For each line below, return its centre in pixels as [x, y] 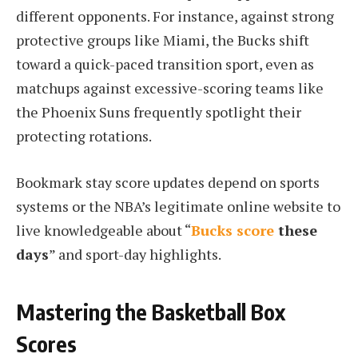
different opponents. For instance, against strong [175, 16]
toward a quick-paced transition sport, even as [165, 64]
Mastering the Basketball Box [151, 311]
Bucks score [233, 231]
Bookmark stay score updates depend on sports [168, 183]
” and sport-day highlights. [135, 255]
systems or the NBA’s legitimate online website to [178, 207]
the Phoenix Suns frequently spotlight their [159, 112]
